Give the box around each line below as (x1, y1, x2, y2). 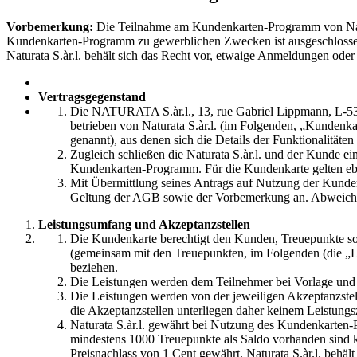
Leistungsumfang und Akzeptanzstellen (38, 218, 250, 232)
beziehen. (70, 261, 118, 275)
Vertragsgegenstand (38, 90, 146, 104)
